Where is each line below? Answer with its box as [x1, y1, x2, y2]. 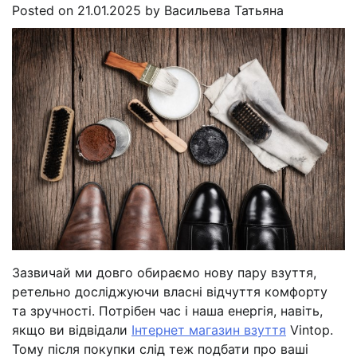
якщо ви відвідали [12, 321, 131, 338]
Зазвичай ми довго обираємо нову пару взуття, [12, 264, 316, 280]
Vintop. [286, 321, 333, 338]
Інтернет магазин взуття [131, 321, 286, 338]
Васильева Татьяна [164, 2, 284, 18]
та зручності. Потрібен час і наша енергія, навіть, [12, 302, 323, 319]
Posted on [12, 2, 77, 18]
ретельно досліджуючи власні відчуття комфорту [12, 283, 328, 300]
